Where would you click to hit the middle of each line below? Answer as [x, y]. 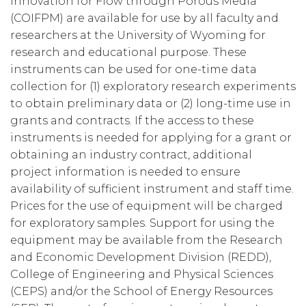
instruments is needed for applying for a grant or [151, 138]
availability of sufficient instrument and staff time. [152, 189]
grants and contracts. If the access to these [132, 121]
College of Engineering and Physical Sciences [142, 275]
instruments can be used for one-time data [134, 70]
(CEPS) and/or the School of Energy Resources [141, 292]
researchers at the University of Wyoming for [138, 36]
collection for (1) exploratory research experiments [153, 87]
